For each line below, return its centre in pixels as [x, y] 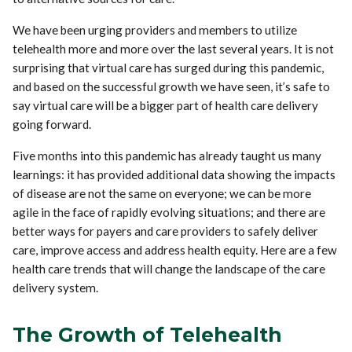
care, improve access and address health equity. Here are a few [175, 249]
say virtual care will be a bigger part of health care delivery [166, 105]
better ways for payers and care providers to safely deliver [166, 231]
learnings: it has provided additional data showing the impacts [174, 174]
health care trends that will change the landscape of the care [169, 268]
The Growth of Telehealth [148, 334]
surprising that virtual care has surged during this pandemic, [169, 67]
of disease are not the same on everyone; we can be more [162, 193]
